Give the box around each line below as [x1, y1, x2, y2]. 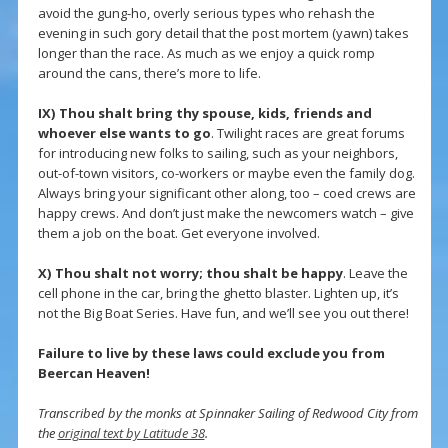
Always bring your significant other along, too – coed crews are [37, 184, 416, 203]
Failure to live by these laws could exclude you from [37, 344, 385, 363]
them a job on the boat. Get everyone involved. [37, 224, 320, 243]
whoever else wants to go [37, 124, 211, 143]
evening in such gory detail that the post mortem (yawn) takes [37, 24, 409, 43]
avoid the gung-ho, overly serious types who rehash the [37, 4, 375, 23]
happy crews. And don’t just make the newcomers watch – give [37, 204, 414, 223]
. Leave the [342, 264, 408, 283]
